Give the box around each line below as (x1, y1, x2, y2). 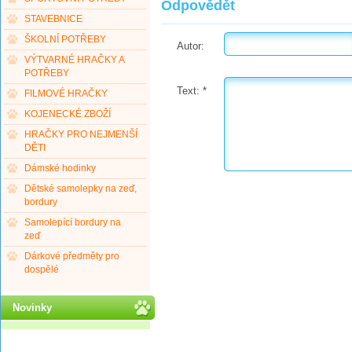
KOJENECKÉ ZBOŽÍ (24, 109, 111, 119)
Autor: (177, 40, 204, 52)
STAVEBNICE (24, 14, 82, 24)
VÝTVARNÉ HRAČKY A (24, 55, 125, 64)
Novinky (13, 302, 52, 313)
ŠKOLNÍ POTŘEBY (24, 35, 106, 44)
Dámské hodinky (24, 163, 96, 173)
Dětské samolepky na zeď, (24, 184, 137, 193)
